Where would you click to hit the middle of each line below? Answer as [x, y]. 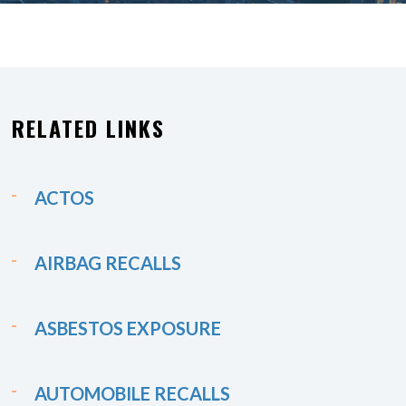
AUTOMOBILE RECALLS [132, 393]
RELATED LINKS [88, 128]
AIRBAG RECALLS [108, 263]
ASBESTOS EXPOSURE [128, 328]
